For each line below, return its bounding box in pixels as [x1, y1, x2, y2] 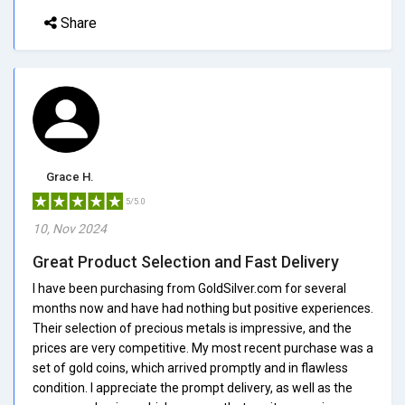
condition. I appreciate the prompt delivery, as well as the [33, 380, 353, 395]
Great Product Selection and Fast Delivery [33, 251, 339, 271]
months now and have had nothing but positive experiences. [33, 300, 373, 316]
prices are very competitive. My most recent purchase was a [33, 340, 373, 355]
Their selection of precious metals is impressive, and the [33, 320, 352, 335]
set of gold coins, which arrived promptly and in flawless [33, 360, 348, 375]
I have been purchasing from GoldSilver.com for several [33, 280, 346, 296]
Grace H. [46, 169, 94, 184]
